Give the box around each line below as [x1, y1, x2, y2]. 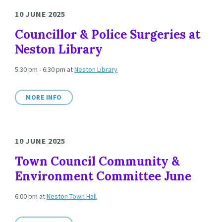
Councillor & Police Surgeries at [15, 27, 200, 42]
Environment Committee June [15, 168, 191, 184]
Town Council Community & [15, 154, 180, 169]
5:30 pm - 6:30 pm [15, 65, 67, 74]
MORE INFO [26, 93, 62, 102]
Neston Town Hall [47, 192, 97, 201]
